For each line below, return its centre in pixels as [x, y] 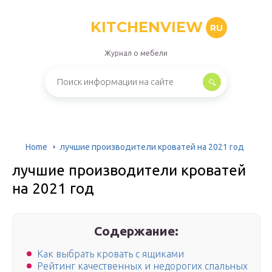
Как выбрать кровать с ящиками [110, 254]
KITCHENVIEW [147, 27]
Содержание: [137, 231]
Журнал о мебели [136, 53]
